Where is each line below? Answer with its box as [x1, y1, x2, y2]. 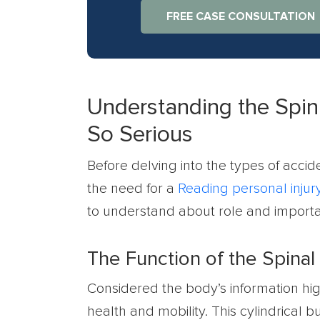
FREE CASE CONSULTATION [166, 11, 316, 22]
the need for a [87, 181, 178, 196]
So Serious [87, 124, 193, 146]
